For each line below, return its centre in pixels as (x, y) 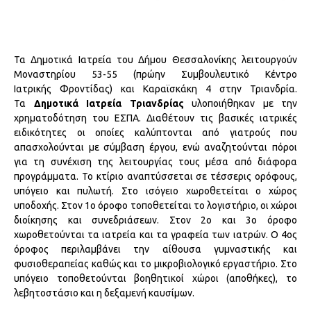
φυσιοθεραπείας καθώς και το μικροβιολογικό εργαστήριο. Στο (155, 264)
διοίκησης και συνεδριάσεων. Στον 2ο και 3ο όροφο (155, 220)
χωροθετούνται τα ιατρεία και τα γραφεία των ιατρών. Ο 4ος (155, 235)
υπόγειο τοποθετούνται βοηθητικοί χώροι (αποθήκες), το (155, 279)
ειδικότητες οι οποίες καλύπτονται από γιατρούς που (155, 133)
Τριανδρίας (157, 104)
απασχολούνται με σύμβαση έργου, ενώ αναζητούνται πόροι (155, 148)
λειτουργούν (270, 60)
